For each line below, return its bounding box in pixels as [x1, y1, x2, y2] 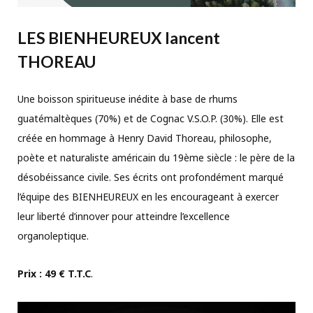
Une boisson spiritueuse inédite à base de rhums [17, 92, 238, 105]
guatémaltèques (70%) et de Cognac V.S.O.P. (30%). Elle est [17, 111, 284, 125]
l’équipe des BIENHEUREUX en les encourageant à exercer [17, 189, 279, 203]
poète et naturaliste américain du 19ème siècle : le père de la [17, 150, 295, 164]
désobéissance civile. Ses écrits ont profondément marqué [17, 170, 284, 184]
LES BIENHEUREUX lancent [17, 27, 220, 48]
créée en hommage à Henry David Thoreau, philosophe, [17, 131, 272, 145]
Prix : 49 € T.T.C [17, 266, 91, 280]
